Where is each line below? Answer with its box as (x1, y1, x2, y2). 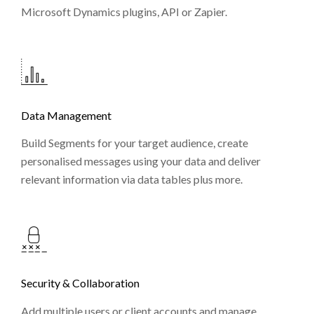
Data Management (21, 109, 111, 123)
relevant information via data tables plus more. (21, 172, 243, 186)
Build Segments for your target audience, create (21, 136, 248, 150)
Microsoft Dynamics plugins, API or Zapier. (21, 5, 227, 19)
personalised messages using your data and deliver (21, 154, 261, 168)
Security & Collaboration (21, 276, 139, 290)
